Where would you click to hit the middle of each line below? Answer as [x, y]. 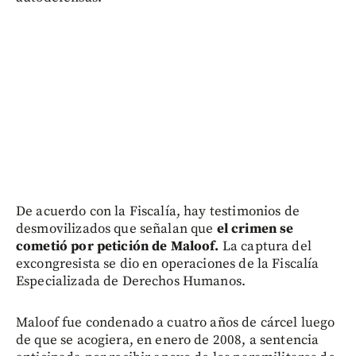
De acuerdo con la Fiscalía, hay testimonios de [158, 211]
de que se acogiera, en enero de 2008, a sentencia [168, 340]
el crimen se [255, 228]
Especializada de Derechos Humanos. [131, 281]
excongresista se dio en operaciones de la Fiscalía [168, 263]
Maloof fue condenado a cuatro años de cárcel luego [176, 322]
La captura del [265, 246]
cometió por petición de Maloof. [118, 246]
